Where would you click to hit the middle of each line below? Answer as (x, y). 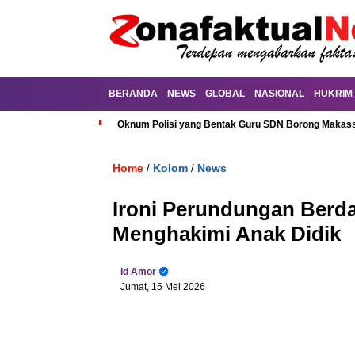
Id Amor (138, 272)
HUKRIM (333, 94)
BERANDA (133, 94)
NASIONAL (279, 94)
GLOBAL (225, 94)
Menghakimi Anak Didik (227, 234)
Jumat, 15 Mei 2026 (163, 287)
